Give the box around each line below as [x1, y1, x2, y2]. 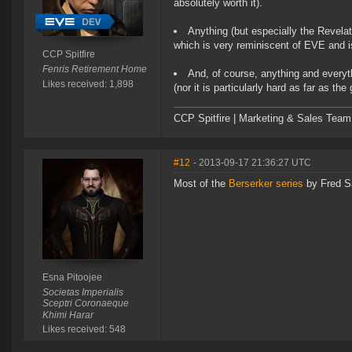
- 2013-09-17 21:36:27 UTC [193, 157, 311, 169]
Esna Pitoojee [42, 272, 102, 284]
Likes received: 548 [42, 324, 126, 335]
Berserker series [229, 178, 303, 190]
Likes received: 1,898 [42, 79, 134, 90]
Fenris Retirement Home [42, 64, 147, 75]
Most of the [174, 178, 229, 190]
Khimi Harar [42, 310, 93, 321]
